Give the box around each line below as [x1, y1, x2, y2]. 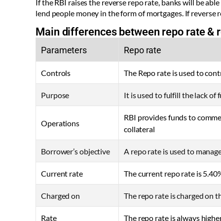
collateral [124, 124, 155, 134]
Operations [41, 118, 79, 128]
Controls [41, 68, 71, 78]
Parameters [41, 45, 87, 56]
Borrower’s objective [41, 147, 110, 156]
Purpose [41, 90, 70, 100]
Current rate [41, 169, 83, 179]
